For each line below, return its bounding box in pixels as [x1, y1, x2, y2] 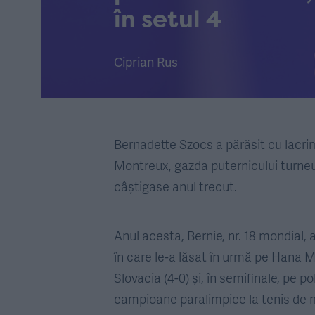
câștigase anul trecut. [114, 177, 237, 195]
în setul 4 [114, 3, 221, 35]
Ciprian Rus [114, 53, 178, 70]
